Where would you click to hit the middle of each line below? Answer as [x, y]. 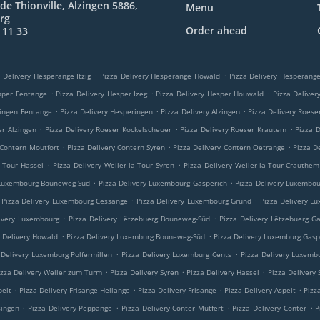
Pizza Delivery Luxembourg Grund [194, 201]
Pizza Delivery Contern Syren [116, 147]
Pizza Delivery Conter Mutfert [172, 308]
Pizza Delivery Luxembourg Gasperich [162, 183]
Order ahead [216, 30]
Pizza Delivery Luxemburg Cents [176, 254]
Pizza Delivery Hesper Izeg [102, 94]
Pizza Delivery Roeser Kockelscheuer [108, 129]
